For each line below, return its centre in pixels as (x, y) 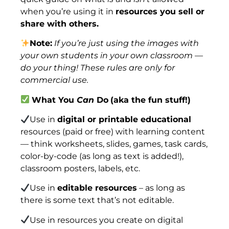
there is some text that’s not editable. (97, 200)
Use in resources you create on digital (107, 220)
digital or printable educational (124, 119)
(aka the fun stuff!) (151, 100)
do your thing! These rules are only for (98, 68)
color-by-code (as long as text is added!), (102, 156)
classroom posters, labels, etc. (80, 168)
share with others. (61, 24)
